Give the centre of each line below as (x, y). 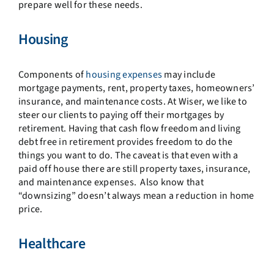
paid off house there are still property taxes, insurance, (134, 169)
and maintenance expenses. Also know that (111, 183)
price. (30, 209)
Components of (52, 75)
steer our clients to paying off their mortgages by (121, 115)
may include (189, 75)
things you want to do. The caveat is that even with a (128, 156)
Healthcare (52, 243)
